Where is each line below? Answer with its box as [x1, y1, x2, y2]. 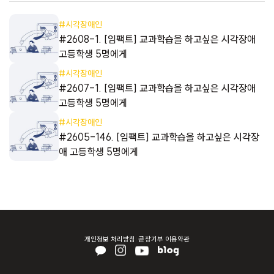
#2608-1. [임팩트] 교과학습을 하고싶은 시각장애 [58, 32, 256, 45]
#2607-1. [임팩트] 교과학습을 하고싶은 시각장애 [58, 81, 256, 94]
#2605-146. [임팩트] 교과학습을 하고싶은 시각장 [58, 130, 259, 143]
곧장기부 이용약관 [139, 235, 190, 243]
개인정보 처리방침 [84, 235, 135, 243]
